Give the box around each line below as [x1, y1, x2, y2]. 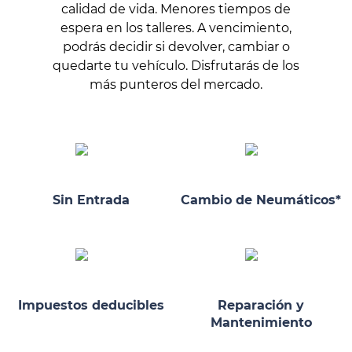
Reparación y [218, 297, 304, 313]
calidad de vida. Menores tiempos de [61, 2, 291, 17]
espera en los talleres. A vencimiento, [60, 20, 291, 36]
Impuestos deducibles [18, 297, 164, 313]
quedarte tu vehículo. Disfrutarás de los [53, 58, 299, 74]
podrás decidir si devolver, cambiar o [62, 39, 290, 55]
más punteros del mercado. [90, 77, 262, 93]
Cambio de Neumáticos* [181, 192, 341, 208]
